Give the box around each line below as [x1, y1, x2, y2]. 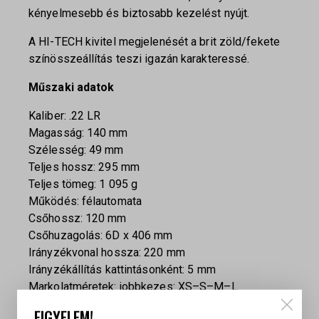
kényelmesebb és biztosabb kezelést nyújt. [28, 6, 250, 21]
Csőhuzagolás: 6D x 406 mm [28, 229, 173, 243]
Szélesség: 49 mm [28, 143, 124, 157]
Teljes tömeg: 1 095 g [28, 177, 138, 192]
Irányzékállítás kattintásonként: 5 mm [28, 263, 216, 277]
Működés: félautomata [28, 194, 142, 209]
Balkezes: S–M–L [28, 297, 120, 311]
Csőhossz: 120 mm [28, 211, 127, 226]
